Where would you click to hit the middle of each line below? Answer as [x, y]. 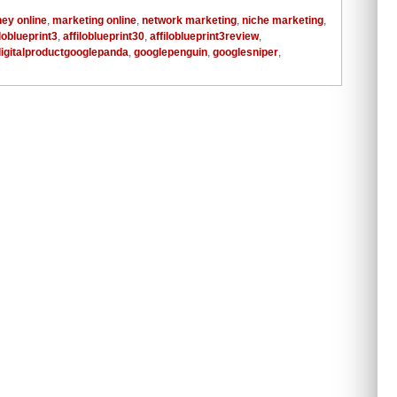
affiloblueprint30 [104, 36]
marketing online [94, 20]
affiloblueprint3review [204, 36]
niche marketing [283, 20]
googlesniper [245, 52]
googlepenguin [171, 52]
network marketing [189, 20]
